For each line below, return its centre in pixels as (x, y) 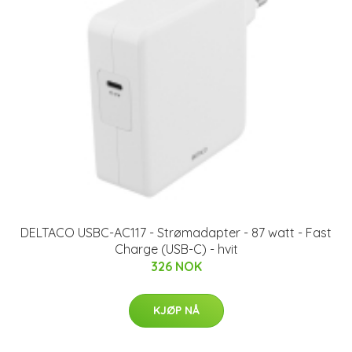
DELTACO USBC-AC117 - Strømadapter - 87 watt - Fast (176, 232)
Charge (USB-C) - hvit (176, 249)
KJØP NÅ (176, 310)
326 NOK (176, 266)
